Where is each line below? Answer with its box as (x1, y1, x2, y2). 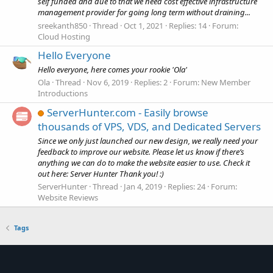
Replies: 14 (169, 19, 207, 31)
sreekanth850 (38, 19, 87, 31)
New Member (201, 77, 250, 88)
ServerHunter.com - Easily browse (47, 105, 208, 119)
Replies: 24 (168, 181, 205, 193)
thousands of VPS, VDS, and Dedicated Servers (38, 119, 261, 133)
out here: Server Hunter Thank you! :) (38, 168, 164, 179)
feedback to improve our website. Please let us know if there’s (38, 146, 244, 157)
